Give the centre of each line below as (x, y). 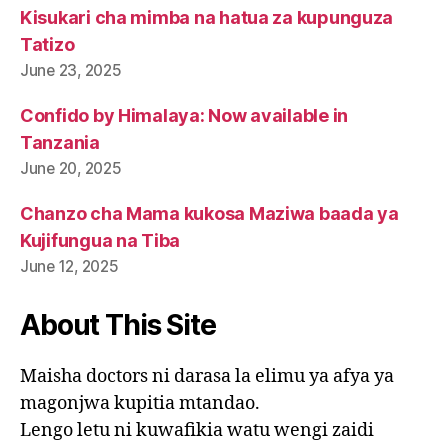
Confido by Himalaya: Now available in (184, 115)
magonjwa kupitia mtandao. (140, 403)
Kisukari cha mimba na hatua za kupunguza (207, 17)
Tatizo (47, 44)
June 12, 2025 (69, 266)
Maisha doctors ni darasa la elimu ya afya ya (207, 376)
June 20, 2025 (71, 168)
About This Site (118, 324)
